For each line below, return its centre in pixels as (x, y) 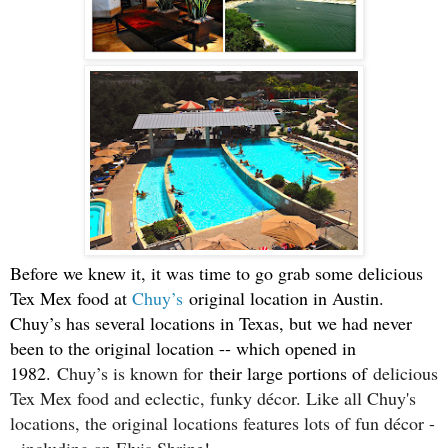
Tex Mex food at (71, 298)
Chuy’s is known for (133, 373)
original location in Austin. (283, 298)
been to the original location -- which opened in (183, 348)
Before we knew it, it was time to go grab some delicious (216, 273)
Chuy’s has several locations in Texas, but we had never (211, 323)
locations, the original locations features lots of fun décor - (222, 423)
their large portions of (291, 373)
